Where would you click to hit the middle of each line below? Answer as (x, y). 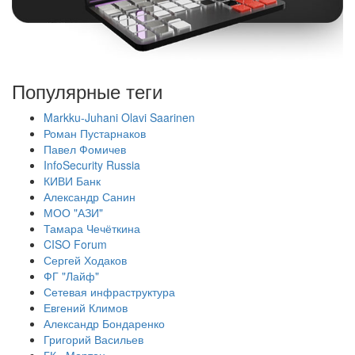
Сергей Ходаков (85, 260)
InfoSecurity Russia (92, 165)
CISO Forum (75, 244)
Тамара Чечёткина (92, 229)
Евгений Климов (86, 308)
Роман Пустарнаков (95, 134)
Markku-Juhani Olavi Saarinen (119, 118)
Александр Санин (90, 197)
